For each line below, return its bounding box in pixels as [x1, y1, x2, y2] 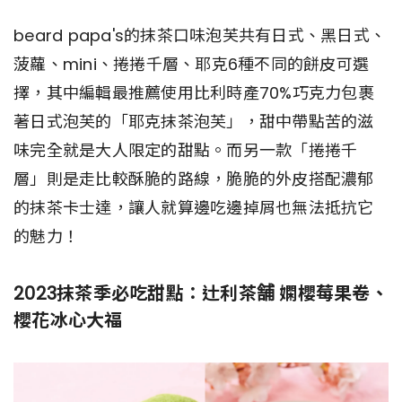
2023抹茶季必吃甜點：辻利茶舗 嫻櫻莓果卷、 [13, 281, 389, 307]
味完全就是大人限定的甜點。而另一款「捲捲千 [13, 139, 358, 162]
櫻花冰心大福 [13, 308, 123, 334]
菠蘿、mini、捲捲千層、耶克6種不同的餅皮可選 [13, 53, 369, 76]
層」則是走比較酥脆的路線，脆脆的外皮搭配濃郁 [13, 168, 374, 191]
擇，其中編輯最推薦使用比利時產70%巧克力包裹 [13, 82, 374, 105]
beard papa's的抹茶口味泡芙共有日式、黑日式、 [13, 24, 386, 48]
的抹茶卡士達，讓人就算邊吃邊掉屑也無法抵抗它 [13, 197, 374, 220]
